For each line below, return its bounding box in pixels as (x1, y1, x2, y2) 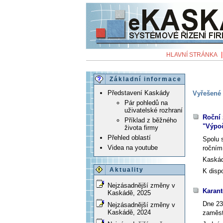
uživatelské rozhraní (124, 107, 183, 114)
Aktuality (110, 166, 144, 174)
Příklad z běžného (124, 116, 177, 124)
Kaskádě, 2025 (108, 189, 151, 197)
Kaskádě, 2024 (108, 209, 151, 217)
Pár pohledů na (124, 99, 168, 107)
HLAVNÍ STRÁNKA (166, 51, 218, 58)
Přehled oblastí (108, 134, 151, 142)
